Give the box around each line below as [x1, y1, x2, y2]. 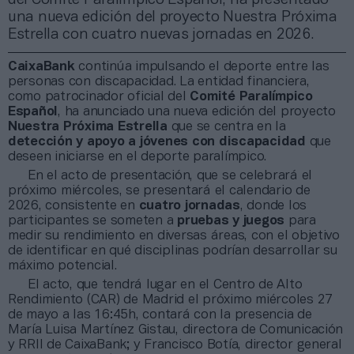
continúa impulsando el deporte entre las [78, 60, 330, 73]
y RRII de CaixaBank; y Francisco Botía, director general [8, 338, 342, 351]
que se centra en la [167, 120, 286, 133]
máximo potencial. [8, 259, 117, 272]
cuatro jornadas [138, 199, 240, 212]
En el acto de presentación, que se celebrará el [28, 169, 313, 182]
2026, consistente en [8, 199, 139, 212]
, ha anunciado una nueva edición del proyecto [58, 105, 336, 118]
